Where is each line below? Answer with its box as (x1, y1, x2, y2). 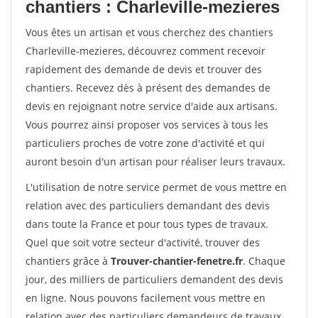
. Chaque (243, 254, 285, 268)
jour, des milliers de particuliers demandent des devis (26, 273, 283, 286)
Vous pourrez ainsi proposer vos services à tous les (26, 118, 268, 131)
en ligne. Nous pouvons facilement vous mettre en (26, 291, 265, 305)
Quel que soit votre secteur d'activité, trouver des (26, 236, 260, 249)
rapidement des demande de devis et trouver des (26, 62, 262, 76)
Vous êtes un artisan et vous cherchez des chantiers (26, 26, 273, 39)
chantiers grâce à (26, 254, 111, 268)
